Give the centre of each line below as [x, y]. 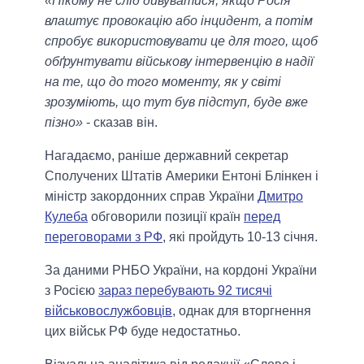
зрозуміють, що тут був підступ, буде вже [176, 102]
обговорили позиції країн [166, 217]
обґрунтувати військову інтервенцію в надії [179, 62]
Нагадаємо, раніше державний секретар [167, 156]
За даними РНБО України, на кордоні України [181, 271]
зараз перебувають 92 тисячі [185, 291]
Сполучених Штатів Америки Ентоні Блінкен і [182, 176]
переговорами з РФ [104, 237]
